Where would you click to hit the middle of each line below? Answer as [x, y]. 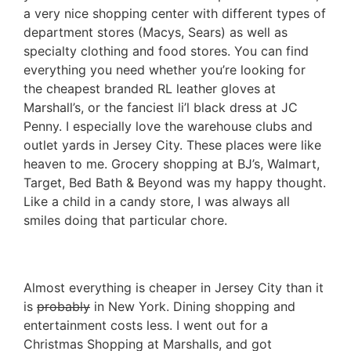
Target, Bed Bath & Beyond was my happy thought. [175, 182]
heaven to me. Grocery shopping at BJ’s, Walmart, [172, 163]
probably [63, 306]
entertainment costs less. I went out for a [146, 325]
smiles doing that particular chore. [125, 220]
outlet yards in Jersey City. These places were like [172, 145]
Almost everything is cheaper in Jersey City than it [174, 287]
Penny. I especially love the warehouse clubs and [168, 126]
